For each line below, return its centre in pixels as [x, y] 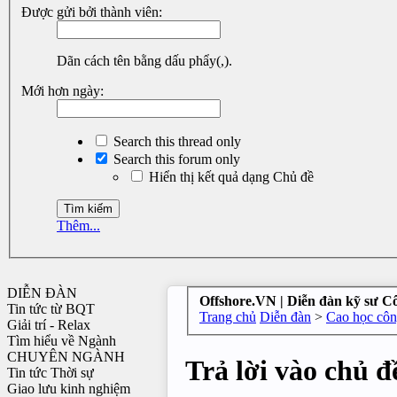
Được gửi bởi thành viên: [92, 12]
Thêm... [78, 226]
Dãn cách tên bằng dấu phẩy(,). [144, 61]
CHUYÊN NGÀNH [66, 357]
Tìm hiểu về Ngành [62, 341]
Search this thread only [175, 142]
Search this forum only [175, 160]
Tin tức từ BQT [51, 309]
